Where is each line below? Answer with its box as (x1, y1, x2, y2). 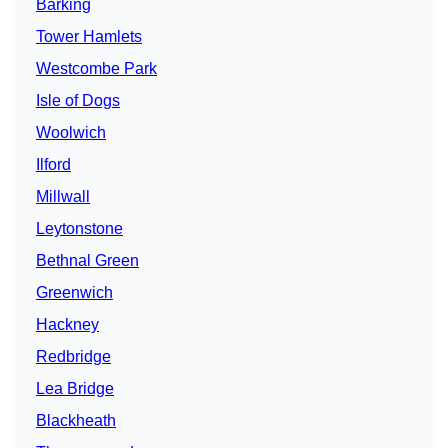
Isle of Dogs (36, 92, 120, 110)
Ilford (36, 156, 71, 174)
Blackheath (36, 412, 116, 430)
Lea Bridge (36, 380, 114, 398)
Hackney (36, 316, 99, 334)
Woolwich (36, 124, 106, 142)
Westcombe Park (36, 60, 157, 78)
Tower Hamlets (36, 28, 142, 46)
